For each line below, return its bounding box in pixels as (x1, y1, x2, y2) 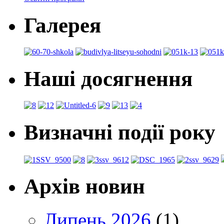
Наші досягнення (24, 66, 192, 90)
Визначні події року (24, 120, 215, 144)
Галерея (24, 13, 101, 37)
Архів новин (24, 174, 145, 198)
